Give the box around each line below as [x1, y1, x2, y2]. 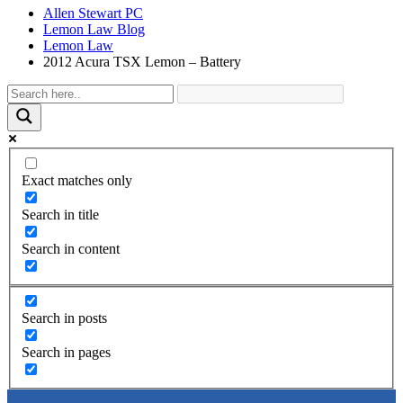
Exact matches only [22, 172, 132, 188]
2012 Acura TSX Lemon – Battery [43, 54, 241, 69]
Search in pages [22, 345, 111, 361]
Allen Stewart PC [43, 5, 143, 21]
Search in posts [22, 310, 107, 327]
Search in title [22, 206, 99, 222]
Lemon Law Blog [43, 22, 145, 37]
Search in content [22, 240, 120, 256]
